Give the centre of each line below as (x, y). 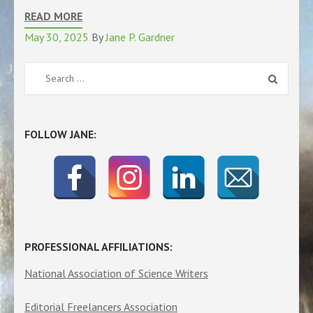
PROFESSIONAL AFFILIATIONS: (99, 247)
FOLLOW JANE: (60, 134)
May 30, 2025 (57, 37)
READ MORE (53, 16)
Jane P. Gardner (140, 37)
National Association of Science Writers (116, 273)
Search (50, 75)
